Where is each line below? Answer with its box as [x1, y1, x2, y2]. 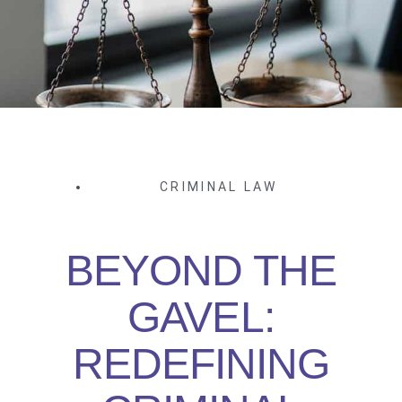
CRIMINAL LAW [160, 179, 278, 195]
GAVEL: [127, 293, 275, 342]
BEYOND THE [66, 247, 336, 295]
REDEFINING [72, 340, 330, 389]
